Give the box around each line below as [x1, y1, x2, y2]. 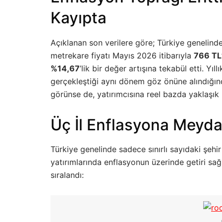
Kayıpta [51, 8, 107, 27]
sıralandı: [51, 170, 84, 180]
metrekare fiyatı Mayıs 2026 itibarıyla [51, 50, 194, 60]
